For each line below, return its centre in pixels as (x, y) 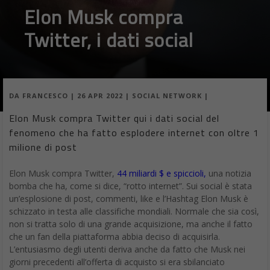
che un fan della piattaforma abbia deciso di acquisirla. (115, 237)
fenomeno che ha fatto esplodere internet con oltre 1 (134, 133)
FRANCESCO (45, 96)
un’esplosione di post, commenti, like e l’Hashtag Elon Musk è (129, 199)
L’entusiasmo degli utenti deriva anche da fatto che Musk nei (127, 250)
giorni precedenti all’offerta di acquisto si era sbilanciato (117, 262)
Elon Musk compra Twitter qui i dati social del (114, 118)
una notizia (229, 174)
